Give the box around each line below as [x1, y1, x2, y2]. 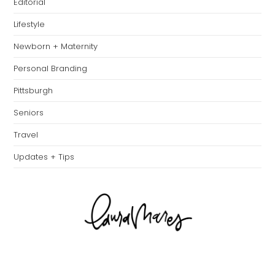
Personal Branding [14, 63, 88, 75]
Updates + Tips [14, 151, 75, 163]
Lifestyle [14, 18, 45, 31]
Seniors [14, 107, 44, 119]
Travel [14, 129, 39, 141]
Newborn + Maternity [14, 41, 98, 53]
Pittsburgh [14, 85, 53, 97]
